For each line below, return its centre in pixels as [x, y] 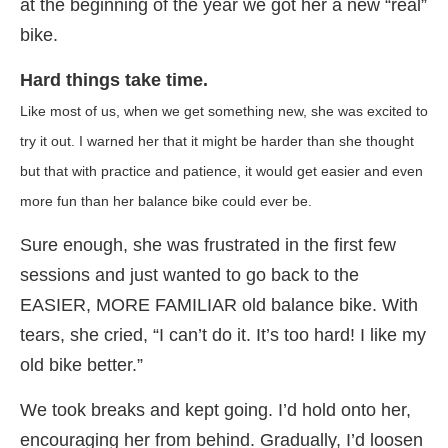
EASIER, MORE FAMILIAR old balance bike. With [219, 305]
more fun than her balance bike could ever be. [166, 201]
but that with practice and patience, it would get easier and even [221, 171]
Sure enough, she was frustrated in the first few [208, 245]
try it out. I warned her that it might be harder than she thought [217, 141]
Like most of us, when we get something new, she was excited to [224, 111]
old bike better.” [81, 365]
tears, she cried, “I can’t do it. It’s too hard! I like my [223, 335]
